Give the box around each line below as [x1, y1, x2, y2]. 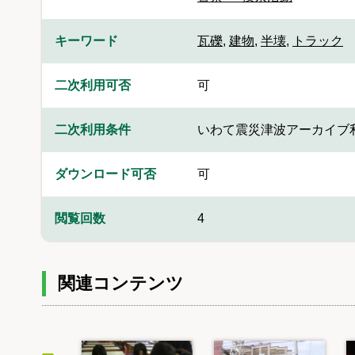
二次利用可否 [55, 78, 131, 92]
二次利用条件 [55, 123, 131, 136]
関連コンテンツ [58, 273, 184, 293]
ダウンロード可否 [55, 167, 156, 181]
